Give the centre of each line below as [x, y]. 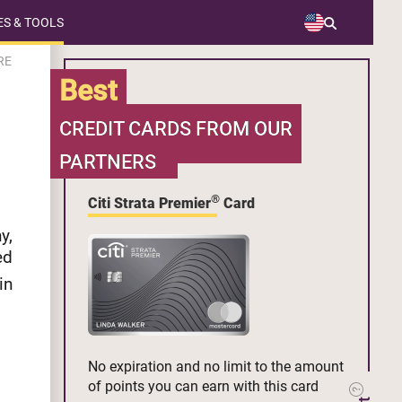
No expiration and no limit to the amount [216, 367]
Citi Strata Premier [149, 204]
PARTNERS [108, 162]
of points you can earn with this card [203, 387]
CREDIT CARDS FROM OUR [176, 129]
